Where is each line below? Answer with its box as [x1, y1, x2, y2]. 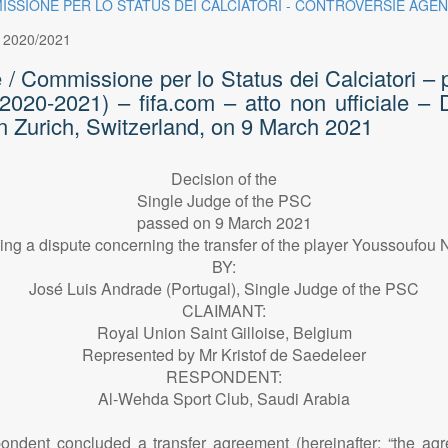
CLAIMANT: [182, 298, 266, 322]
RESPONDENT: [166, 364, 282, 388]
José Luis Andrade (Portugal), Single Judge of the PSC [29, 276, 419, 300]
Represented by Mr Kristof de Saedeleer [82, 342, 366, 366]
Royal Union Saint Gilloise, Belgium [96, 320, 352, 344]
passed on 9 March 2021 [136, 210, 312, 234]
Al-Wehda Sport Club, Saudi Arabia [98, 386, 350, 410]
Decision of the [171, 166, 277, 190]
